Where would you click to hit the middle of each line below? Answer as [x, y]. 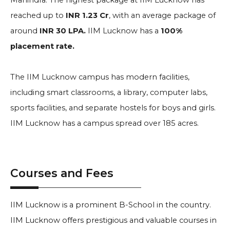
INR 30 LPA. [64, 31]
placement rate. [42, 46]
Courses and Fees [62, 173]
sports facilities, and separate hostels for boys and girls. [113, 108]
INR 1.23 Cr [87, 15]
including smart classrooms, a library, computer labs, [109, 92]
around [25, 31]
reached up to [38, 15]
